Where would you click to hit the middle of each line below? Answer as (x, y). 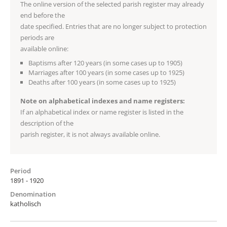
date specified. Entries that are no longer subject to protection (113, 26)
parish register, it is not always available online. (90, 134)
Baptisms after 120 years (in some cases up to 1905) (105, 63)
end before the (43, 15)
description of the (47, 123)
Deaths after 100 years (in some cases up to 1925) (102, 82)
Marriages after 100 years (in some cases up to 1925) (106, 72)
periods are (37, 37)
